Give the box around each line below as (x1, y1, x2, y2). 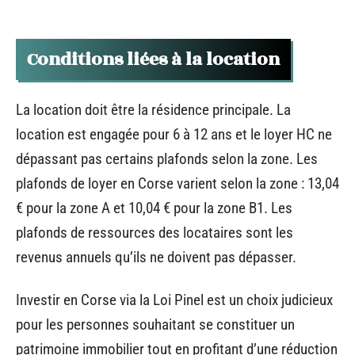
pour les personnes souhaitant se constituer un (16, 315, 295, 334)
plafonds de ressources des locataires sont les (16, 223, 293, 242)
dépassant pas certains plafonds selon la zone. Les (16, 150, 318, 169)
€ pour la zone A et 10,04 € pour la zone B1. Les (16, 199, 292, 218)
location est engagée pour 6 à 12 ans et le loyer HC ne (16, 125, 332, 144)
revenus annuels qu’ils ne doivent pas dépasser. (16, 248, 296, 267)
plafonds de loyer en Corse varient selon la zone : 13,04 (16, 174, 339, 193)
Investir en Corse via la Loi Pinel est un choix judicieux (16, 290, 333, 309)
